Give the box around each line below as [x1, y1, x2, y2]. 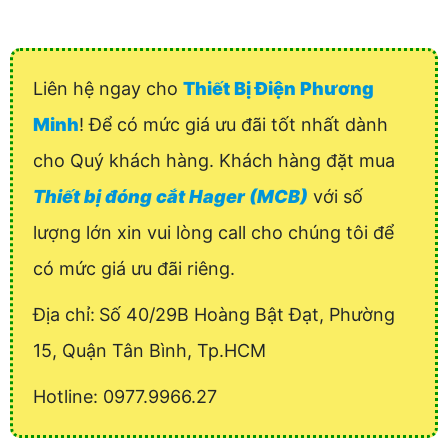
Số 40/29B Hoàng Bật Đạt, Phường [99, 304, 395, 326]
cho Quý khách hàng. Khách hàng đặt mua [33, 150, 395, 172]
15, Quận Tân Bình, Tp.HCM [33, 340, 266, 362]
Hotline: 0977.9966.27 [33, 386, 217, 408]
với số [308, 186, 363, 208]
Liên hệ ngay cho [33, 78, 183, 100]
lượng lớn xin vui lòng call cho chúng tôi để [33, 222, 394, 244]
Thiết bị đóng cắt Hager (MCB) [33, 186, 308, 208]
